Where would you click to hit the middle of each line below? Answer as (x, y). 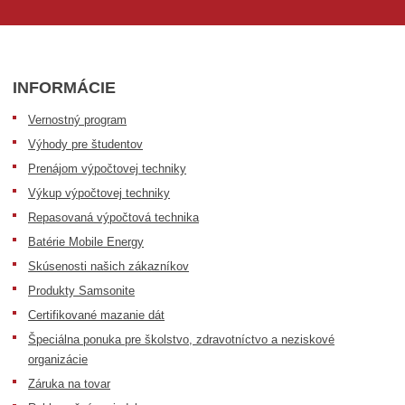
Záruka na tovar (70, 383)
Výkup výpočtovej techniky (99, 193)
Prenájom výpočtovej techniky (108, 168)
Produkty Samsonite (82, 290)
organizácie (58, 359)
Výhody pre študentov (86, 144)
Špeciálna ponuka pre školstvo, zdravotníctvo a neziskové (182, 339)
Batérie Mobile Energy (86, 241)
